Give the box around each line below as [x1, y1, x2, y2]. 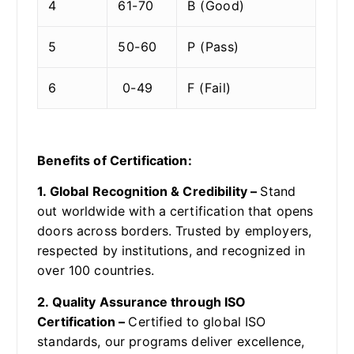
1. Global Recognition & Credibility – [37, 183, 261, 200]
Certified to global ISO [128, 313, 266, 330]
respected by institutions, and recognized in [37, 243, 306, 259]
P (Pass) [187, 38, 239, 55]
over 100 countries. [37, 262, 154, 279]
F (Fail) [187, 79, 232, 96]
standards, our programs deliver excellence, [37, 333, 305, 349]
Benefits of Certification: [37, 153, 192, 169]
